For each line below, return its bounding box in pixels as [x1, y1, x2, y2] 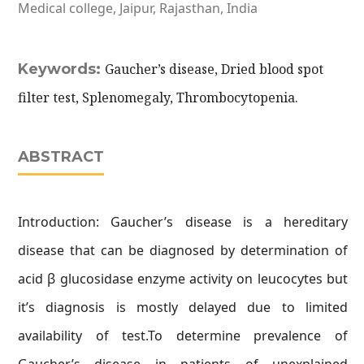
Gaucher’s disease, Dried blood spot [105, 60, 323, 78]
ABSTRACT [18, 148, 104, 166]
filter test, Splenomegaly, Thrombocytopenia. [18, 89, 298, 106]
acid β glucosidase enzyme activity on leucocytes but [18, 270, 348, 288]
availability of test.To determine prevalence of [18, 327, 348, 344]
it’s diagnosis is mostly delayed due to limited [18, 298, 348, 316]
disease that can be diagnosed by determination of [18, 241, 348, 259]
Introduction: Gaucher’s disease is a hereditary [18, 213, 348, 231]
